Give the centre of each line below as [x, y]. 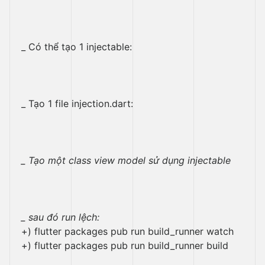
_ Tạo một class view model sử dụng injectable [126, 160]
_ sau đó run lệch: [60, 217]
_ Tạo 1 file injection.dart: [77, 104]
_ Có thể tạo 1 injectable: [77, 47]
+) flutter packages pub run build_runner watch [127, 231]
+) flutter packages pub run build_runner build [125, 245]
